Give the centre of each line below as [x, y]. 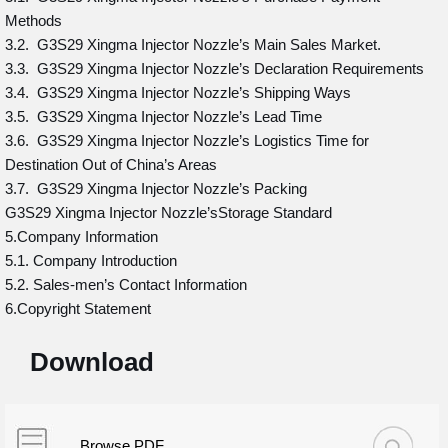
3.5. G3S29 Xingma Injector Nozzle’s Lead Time [163, 116]
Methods [33, 20]
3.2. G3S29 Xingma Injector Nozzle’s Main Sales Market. [193, 44]
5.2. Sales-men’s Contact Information [126, 284]
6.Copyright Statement [78, 308]
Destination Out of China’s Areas [111, 164]
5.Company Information [81, 236]
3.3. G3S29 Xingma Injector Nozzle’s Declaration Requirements [214, 68]
